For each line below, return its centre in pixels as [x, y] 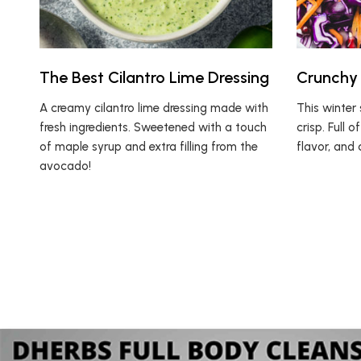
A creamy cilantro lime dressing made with [154, 108]
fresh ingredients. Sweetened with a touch [153, 127]
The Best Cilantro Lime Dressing [154, 77]
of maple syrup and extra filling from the [148, 146]
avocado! [65, 166]
